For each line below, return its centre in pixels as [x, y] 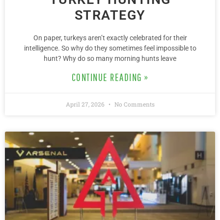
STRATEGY [110, 15]
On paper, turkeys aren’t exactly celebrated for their [110, 38]
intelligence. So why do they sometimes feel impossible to [110, 48]
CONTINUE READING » [110, 77]
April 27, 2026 [86, 104]
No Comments [134, 104]
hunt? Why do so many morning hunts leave [110, 59]
